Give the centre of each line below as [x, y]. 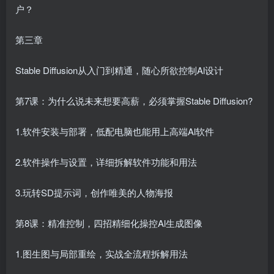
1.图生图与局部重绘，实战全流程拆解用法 [102, 254]
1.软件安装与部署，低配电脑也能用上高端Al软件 [115, 131]
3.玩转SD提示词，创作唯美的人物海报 [94, 193]
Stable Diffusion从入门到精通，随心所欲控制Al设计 [119, 70]
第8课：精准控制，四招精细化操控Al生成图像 [109, 223]
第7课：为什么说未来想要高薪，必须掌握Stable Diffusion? [134, 101]
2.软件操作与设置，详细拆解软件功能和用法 [106, 162]
